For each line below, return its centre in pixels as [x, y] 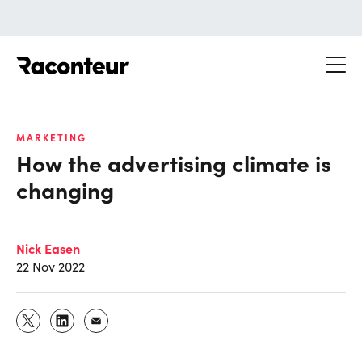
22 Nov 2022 [51, 266]
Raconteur [160, 56]
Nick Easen [48, 248]
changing [65, 189]
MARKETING [51, 137]
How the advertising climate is [174, 162]
